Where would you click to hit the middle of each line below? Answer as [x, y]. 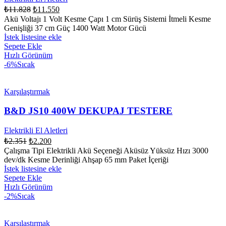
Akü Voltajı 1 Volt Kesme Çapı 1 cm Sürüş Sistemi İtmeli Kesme [107, 19]
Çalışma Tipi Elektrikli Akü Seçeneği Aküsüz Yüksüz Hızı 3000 [106, 151]
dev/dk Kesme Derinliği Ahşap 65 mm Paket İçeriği [86, 160]
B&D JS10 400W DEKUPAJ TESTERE [88, 111]
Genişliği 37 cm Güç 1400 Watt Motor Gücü [75, 28]
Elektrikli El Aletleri [36, 131]
